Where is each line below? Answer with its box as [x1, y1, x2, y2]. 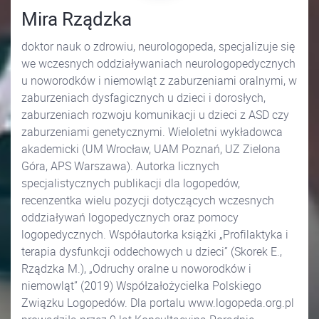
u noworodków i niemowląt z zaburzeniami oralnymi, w [21, 73, 297, 89]
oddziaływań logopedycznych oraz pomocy [21, 209, 239, 226]
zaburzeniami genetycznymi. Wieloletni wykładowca [21, 124, 283, 140]
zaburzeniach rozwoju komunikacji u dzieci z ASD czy [21, 107, 289, 123]
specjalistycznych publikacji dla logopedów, [21, 175, 240, 192]
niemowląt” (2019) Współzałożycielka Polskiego [21, 278, 212, 294]
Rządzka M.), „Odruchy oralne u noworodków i [21, 261, 251, 277]
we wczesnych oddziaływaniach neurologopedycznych [21, 56, 296, 72]
